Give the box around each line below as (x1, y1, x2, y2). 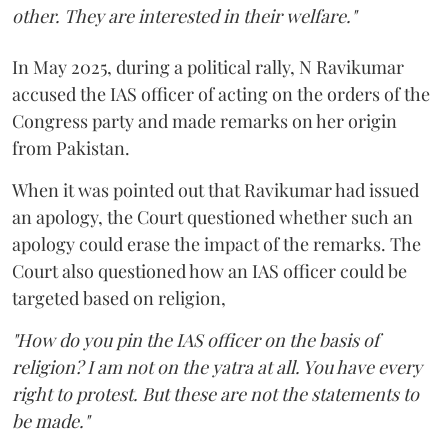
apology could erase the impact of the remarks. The (12, 232, 421, 257)
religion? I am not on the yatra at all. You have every (12, 355, 422, 380)
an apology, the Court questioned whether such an (12, 205, 413, 230)
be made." (12, 409, 89, 434)
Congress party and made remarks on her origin (12, 109, 397, 134)
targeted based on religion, (12, 286, 226, 311)
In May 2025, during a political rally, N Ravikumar (12, 55, 404, 80)
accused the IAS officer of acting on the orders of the (12, 82, 430, 107)
